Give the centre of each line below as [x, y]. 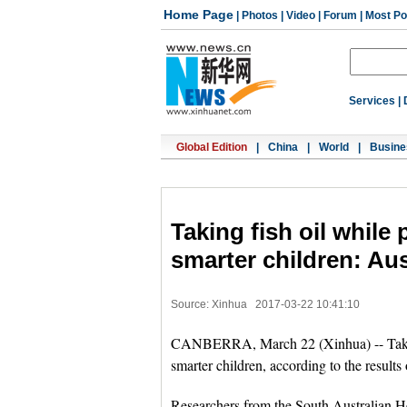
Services [372, 101]
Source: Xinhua [209, 304]
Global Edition [212, 147]
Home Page [199, 15]
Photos [260, 15]
